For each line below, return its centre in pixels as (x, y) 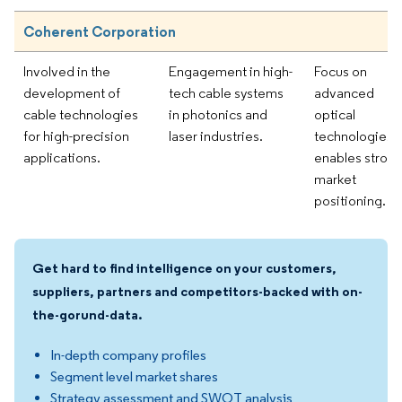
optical (335, 114)
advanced (344, 92)
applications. (62, 157)
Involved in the (67, 71)
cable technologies (81, 114)
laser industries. (216, 135)
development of (72, 92)
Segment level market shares (134, 376)
